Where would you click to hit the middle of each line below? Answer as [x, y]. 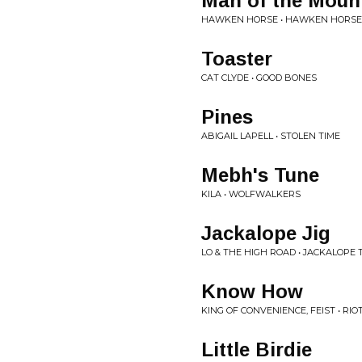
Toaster [237, 59]
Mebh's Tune [260, 175]
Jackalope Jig [266, 233]
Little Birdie [257, 349]
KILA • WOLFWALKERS [251, 194]
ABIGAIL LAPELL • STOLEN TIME [271, 136]
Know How [252, 291]
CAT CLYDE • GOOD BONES [259, 78]
